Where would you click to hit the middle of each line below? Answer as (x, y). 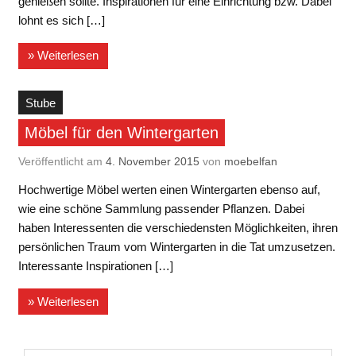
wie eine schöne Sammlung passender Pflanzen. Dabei (161, 209)
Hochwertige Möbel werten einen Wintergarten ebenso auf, (169, 190)
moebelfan (250, 161)
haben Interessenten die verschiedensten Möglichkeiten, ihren (178, 228)
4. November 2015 (152, 161)
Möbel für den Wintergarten (121, 133)
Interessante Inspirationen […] (95, 266)
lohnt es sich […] (61, 20)
